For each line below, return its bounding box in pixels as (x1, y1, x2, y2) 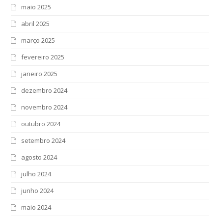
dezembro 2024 (21, 86, 68, 95)
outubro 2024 (21, 119, 61, 129)
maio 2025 (21, 2, 52, 12)
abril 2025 (21, 19, 50, 28)
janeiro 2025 (21, 69, 58, 79)
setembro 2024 (21, 136, 66, 145)
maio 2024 (21, 203, 52, 212)
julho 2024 (21, 169, 52, 179)
